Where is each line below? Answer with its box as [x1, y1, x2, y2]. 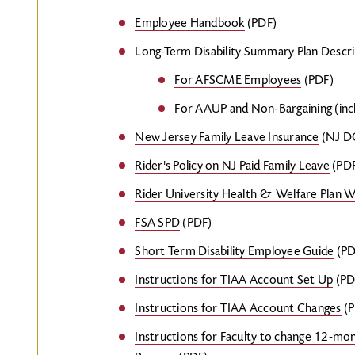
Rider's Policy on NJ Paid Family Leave [135, 160, 330, 173]
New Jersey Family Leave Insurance [135, 132, 319, 144]
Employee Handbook [135, 17, 245, 30]
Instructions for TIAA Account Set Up [135, 274, 334, 287]
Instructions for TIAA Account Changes [135, 303, 342, 315]
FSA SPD [135, 217, 181, 230]
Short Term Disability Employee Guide [135, 246, 334, 258]
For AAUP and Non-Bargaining [174, 103, 333, 116]
